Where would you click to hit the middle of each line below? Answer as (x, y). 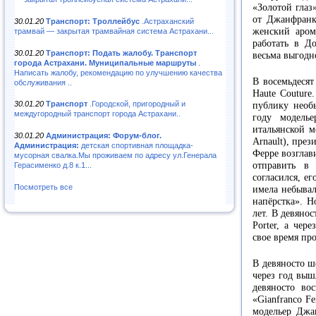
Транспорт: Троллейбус (93, 21)
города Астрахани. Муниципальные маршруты (105, 62)
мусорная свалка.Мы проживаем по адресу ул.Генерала (115, 156)
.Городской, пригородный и (136, 104)
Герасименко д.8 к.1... (53, 165)
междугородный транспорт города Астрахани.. (97, 114)
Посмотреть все (43, 187)
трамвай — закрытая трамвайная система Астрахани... (114, 31)
